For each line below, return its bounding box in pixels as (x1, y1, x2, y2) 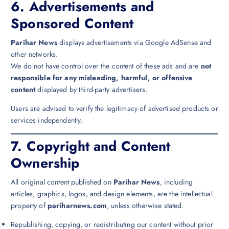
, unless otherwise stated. (106, 200, 184, 211)
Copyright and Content (26, 136, 171, 156)
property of (11, 200, 48, 211)
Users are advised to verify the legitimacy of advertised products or (11, 103, 218, 113)
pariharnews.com (47, 200, 107, 211)
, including (159, 176, 193, 187)
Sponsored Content (11, 13, 134, 33)
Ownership (11, 153, 80, 173)
